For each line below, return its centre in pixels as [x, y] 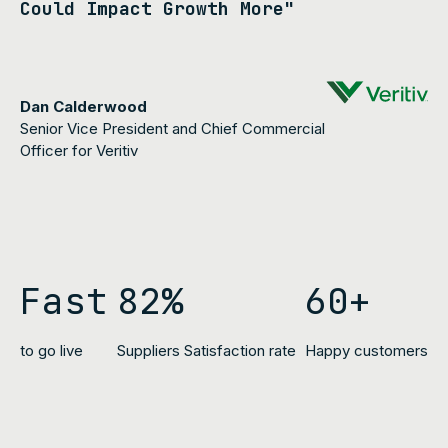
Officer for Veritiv [79, 150]
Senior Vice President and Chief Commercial [172, 128]
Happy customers [366, 350]
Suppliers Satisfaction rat [201, 350]
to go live [51, 350]
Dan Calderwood [83, 106]
